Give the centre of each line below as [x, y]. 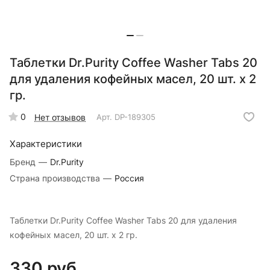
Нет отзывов [60, 117]
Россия [129, 178]
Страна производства [56, 178]
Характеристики [46, 144]
